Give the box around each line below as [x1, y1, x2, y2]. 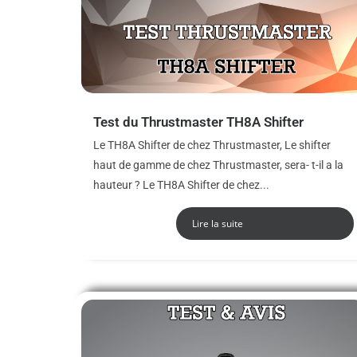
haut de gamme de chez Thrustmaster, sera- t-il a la [93, 158, 343, 171]
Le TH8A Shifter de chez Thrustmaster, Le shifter [93, 138, 331, 151]
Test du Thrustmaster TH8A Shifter [93, 113, 304, 130]
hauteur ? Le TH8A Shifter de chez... [93, 178, 269, 191]
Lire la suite [192, 216, 243, 230]
